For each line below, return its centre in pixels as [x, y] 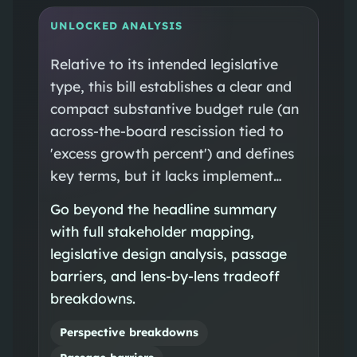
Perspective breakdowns [129, 333]
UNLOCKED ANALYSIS [116, 25]
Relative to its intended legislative [164, 63]
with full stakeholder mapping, [152, 231]
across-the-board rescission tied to [167, 130]
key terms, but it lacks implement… [166, 175]
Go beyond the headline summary [163, 208]
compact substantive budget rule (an [174, 108]
